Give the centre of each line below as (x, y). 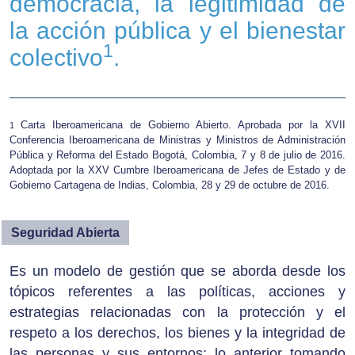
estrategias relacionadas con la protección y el (177, 313)
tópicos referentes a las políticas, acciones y (177, 292)
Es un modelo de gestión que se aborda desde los (177, 271)
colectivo (56, 58)
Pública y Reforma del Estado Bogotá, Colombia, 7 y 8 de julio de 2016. (177, 155)
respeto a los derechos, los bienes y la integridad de (177, 333)
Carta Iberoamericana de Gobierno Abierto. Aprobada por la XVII (183, 125)
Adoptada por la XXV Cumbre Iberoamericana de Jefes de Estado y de (177, 170)
